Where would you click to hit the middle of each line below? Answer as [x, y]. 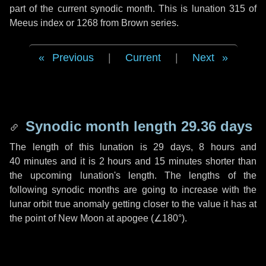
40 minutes [33, 161]
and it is [78, 161]
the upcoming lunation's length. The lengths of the [133, 175]
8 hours [217, 147]
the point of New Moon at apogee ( [82, 218]
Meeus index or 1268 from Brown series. [94, 23]
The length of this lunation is [81, 147]
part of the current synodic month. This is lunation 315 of [133, 9]
